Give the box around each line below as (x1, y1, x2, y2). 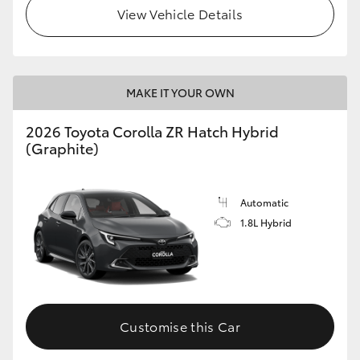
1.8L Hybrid (240, 215, 292, 230)
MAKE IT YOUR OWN (125, 84, 235, 101)
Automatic (240, 195, 288, 210)
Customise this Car (120, 316, 240, 335)
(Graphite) (26, 137, 99, 159)
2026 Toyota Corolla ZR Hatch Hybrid (26, 121, 279, 142)
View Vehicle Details (117, 4, 243, 23)
